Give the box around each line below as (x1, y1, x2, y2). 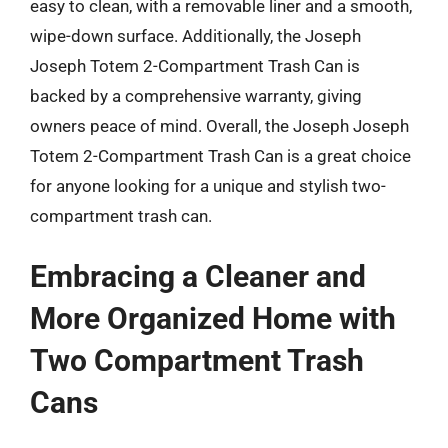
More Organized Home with (30, 301, 396, 336)
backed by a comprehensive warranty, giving (30, 85, 362, 106)
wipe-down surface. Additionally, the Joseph (30, 25, 361, 46)
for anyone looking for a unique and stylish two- (30, 175, 386, 196)
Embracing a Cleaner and (30, 259, 366, 294)
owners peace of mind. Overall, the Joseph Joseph (30, 115, 409, 136)
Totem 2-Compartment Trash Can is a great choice (30, 145, 411, 166)
